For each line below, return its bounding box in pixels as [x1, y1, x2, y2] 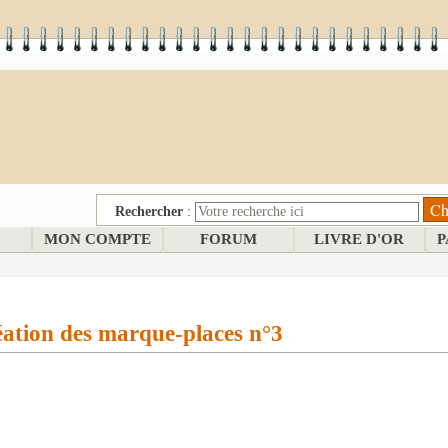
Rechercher [115, 204, 183, 219]
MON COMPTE [43, 231, 151, 247]
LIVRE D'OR [314, 231, 404, 247]
